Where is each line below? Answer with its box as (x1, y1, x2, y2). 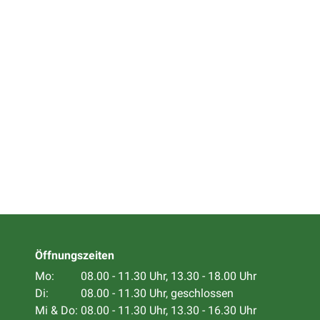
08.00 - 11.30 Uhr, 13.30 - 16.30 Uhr (78, 304, 256, 317)
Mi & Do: (35, 304, 78, 317)
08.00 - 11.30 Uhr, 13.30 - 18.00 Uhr (78, 269, 256, 283)
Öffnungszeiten (35, 249, 114, 262)
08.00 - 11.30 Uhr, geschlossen (78, 286, 234, 300)
